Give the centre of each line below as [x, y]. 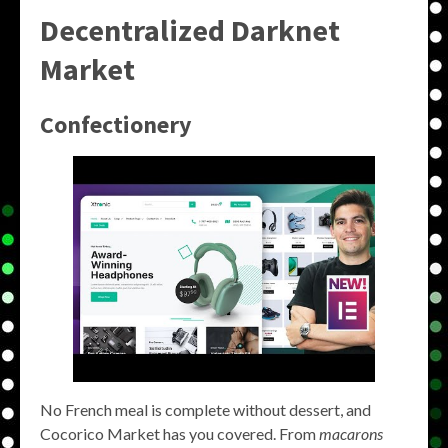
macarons [351, 434]
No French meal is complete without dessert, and [205, 410]
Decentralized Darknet [190, 29]
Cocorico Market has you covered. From [179, 434]
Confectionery [116, 124]
